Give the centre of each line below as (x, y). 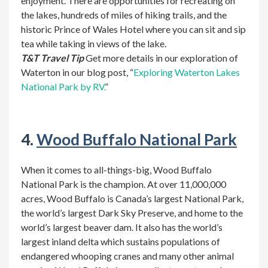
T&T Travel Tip (52, 58)
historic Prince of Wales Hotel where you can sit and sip (133, 29)
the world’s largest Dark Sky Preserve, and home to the (132, 213)
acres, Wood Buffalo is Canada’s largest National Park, (132, 198)
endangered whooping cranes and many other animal (127, 256)
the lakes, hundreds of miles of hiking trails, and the (124, 15)
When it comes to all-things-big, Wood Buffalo (116, 170)
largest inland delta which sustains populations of (121, 241)
